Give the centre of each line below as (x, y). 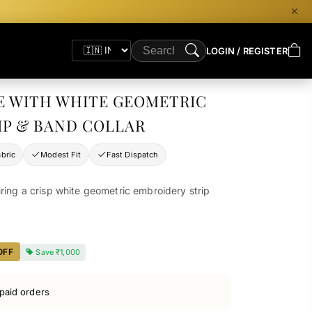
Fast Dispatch (132, 154)
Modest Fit (61, 154)
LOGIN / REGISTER (247, 50)
